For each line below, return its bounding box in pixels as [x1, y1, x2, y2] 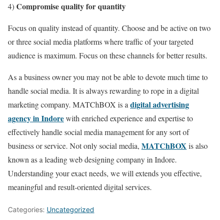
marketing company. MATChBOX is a [8, 99, 130, 110]
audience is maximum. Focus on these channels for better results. [8, 50, 207, 61]
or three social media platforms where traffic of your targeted [8, 36, 193, 47]
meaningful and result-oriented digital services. [8, 182, 152, 192]
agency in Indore [8, 112, 64, 124]
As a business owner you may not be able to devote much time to [8, 72, 208, 82]
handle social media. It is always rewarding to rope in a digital [8, 85, 199, 96]
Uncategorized [47, 205, 94, 214]
